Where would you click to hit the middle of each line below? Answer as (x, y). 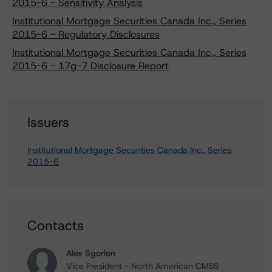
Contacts (56, 226)
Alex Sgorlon (91, 253)
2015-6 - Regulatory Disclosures (86, 34)
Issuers (48, 122)
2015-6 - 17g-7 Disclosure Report (90, 66)
